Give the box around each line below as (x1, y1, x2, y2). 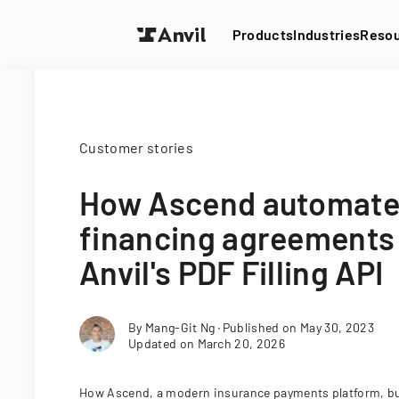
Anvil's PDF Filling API (79, 253, 384, 291)
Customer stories (79, 139, 194, 156)
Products (232, 26, 294, 43)
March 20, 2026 (197, 336, 286, 351)
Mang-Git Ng (144, 320, 216, 335)
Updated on (128, 336, 198, 351)
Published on (222, 320, 300, 335)
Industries (293, 26, 361, 43)
